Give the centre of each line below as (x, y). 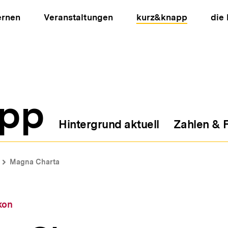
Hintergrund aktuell (109, 124)
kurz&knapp (162, 17)
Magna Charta (35, 162)
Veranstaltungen (78, 17)
